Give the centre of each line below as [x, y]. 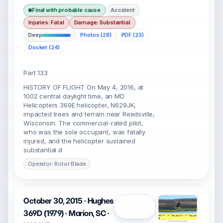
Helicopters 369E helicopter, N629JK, [80, 105]
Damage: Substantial [102, 22]
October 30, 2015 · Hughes [69, 201]
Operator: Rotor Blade [57, 164]
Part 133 [36, 73]
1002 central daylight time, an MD [74, 96]
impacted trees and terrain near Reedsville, [89, 114]
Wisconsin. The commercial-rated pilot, [83, 123]
